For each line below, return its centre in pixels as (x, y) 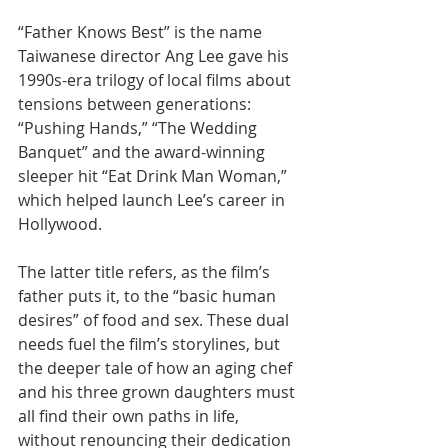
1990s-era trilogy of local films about (156, 79)
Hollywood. (60, 223)
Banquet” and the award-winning (143, 151)
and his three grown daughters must (158, 391)
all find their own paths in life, (130, 415)
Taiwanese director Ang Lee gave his (155, 55)
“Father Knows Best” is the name (142, 31)
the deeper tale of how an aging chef (157, 367)
